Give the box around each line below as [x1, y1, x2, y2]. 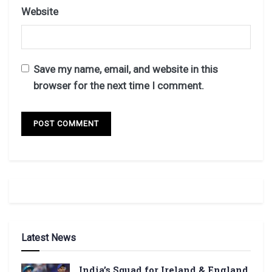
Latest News [21, 231, 76, 243]
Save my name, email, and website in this [33, 63, 218, 76]
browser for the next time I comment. [33, 80, 204, 92]
